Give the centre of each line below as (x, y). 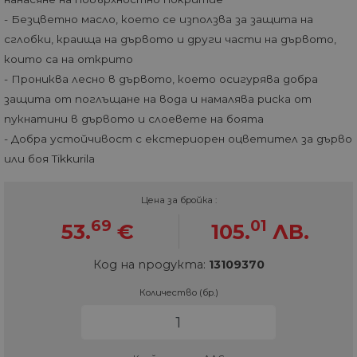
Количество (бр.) (178, 292)
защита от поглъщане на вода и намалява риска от (158, 98)
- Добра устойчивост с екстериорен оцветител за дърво (178, 138)
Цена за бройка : (178, 200)
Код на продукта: (151, 264)
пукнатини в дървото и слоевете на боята (134, 118)
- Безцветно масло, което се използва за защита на (159, 19)
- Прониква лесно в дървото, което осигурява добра (161, 78)
